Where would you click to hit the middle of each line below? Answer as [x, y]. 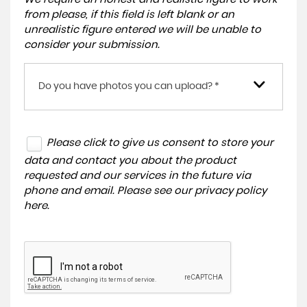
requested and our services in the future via [137, 175]
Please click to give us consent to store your [160, 143]
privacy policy [231, 191]
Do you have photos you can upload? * [129, 86]
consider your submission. [92, 45]
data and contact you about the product [130, 160]
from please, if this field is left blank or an [129, 15]
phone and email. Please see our [109, 191]
